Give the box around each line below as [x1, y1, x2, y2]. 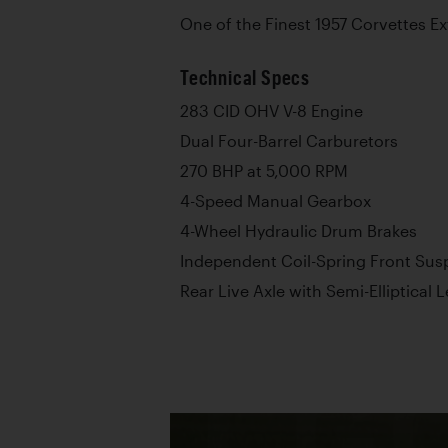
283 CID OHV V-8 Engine [180, 101, 363, 120]
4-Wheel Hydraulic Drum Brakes [180, 221, 417, 240]
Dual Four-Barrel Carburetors [180, 131, 398, 150]
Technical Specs [180, 65, 310, 89]
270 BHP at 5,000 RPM [180, 161, 348, 180]
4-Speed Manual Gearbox [180, 191, 371, 210]
